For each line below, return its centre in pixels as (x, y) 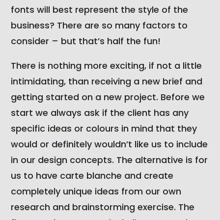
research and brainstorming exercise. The (103, 207)
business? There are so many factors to (99, 26)
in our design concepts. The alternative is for (110, 160)
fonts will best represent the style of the (100, 10)
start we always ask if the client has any (100, 113)
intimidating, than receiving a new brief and (107, 82)
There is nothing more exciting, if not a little (107, 66)
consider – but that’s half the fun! (86, 41)
